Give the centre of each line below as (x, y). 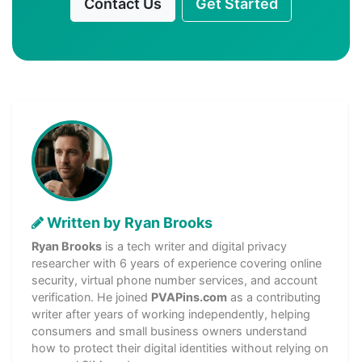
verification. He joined (91, 297)
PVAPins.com (189, 297)
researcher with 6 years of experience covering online (177, 263)
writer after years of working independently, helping (171, 314)
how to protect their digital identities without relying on (180, 347)
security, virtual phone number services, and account (175, 280)
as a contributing (274, 297)
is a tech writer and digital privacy (194, 246)
